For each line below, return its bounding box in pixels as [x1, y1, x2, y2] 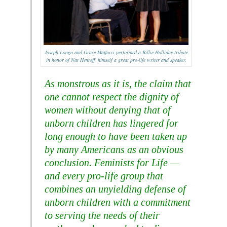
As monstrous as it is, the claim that [45, 78, 191, 90]
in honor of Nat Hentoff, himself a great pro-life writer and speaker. [46, 56, 186, 64]
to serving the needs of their [45, 210, 160, 221]
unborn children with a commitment [45, 197, 191, 208]
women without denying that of [45, 104, 171, 116]
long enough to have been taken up [45, 131, 187, 142]
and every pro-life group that [45, 170, 163, 182]
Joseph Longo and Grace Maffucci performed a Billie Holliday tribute [44, 49, 188, 56]
